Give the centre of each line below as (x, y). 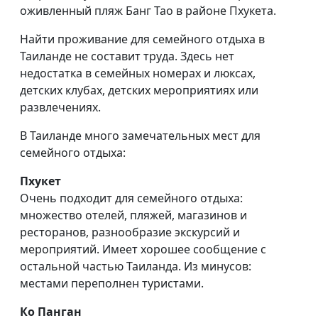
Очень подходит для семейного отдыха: (131, 198)
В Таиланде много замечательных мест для (140, 135)
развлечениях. (60, 107)
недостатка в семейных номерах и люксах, (138, 73)
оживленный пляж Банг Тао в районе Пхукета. (148, 10)
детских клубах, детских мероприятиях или (139, 90)
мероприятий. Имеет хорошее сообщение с (143, 249)
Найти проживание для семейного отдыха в (142, 39)
